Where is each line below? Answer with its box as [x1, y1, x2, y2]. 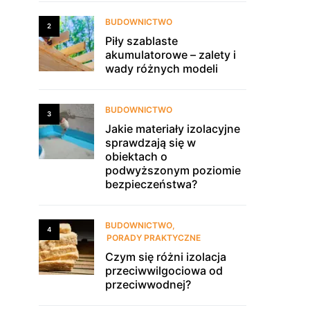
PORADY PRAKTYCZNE [107, 232, 201, 243]
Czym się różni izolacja [105, 250, 226, 264]
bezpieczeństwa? [105, 177, 197, 191]
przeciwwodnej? [105, 277, 191, 291]
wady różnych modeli [105, 62, 218, 75]
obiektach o [105, 149, 167, 163]
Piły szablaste [105, 34, 178, 48]
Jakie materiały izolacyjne [105, 122, 240, 136]
